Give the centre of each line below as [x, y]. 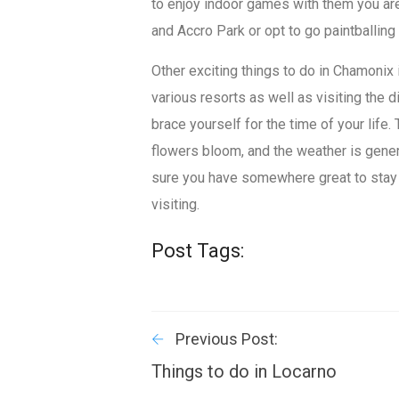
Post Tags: [198, 250]
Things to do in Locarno [244, 371]
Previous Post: [227, 338]
